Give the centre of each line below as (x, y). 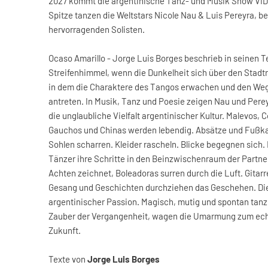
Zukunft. (65, 230)
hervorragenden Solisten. (97, 29)
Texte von (68, 259)
